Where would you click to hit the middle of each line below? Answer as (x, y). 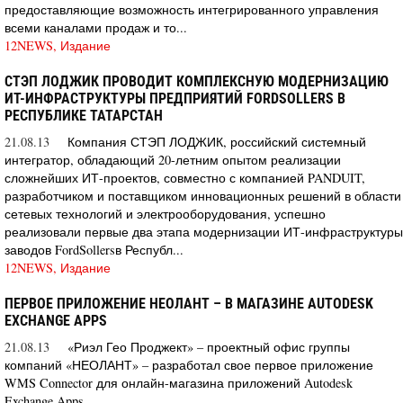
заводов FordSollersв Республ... (94, 249)
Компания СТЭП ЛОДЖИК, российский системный (217, 141)
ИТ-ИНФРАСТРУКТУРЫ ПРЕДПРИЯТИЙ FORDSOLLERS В (175, 98)
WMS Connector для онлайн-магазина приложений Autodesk (179, 382)
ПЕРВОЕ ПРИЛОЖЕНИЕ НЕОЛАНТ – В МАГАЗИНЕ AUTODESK (189, 303)
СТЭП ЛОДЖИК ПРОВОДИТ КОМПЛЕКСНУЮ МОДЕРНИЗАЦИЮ (197, 81)
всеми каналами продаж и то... (96, 27)
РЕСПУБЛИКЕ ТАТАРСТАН (84, 115)
